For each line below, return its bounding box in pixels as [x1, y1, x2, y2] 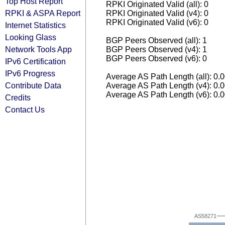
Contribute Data [5, 81, 61, 90]
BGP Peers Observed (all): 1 [106, 36, 207, 45]
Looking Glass [5, 33, 56, 42]
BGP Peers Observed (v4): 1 [106, 45, 207, 54]
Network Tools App [5, 45, 72, 54]
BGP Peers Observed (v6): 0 [106, 54, 207, 63]
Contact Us [5, 105, 45, 114]
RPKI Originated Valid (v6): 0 [106, 18, 208, 27]
